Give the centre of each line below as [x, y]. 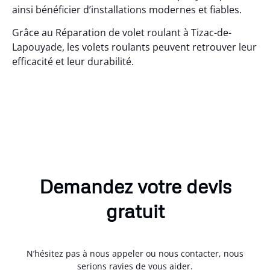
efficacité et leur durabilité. [73, 62]
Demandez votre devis [135, 186]
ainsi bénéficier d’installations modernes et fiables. [127, 9]
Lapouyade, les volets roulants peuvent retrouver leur [134, 47]
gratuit [135, 211]
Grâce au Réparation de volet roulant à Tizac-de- [122, 33]
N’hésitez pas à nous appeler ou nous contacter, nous [135, 254]
